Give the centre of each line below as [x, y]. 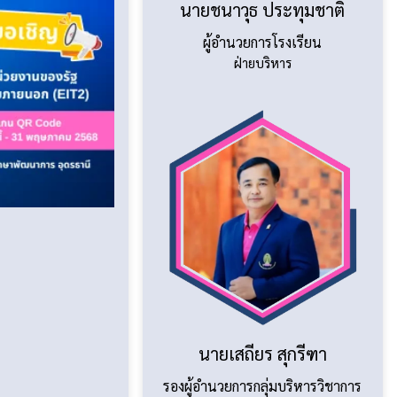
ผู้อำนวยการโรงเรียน [263, 42]
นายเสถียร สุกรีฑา [262, 354]
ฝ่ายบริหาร [262, 62]
